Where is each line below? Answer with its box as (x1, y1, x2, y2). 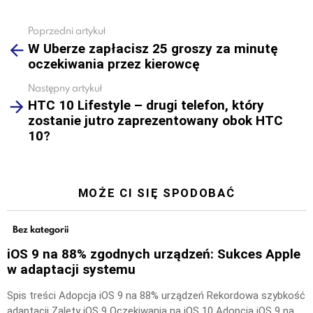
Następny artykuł (28, 80, 102, 94)
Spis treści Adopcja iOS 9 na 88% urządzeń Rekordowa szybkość (7, 289, 305, 303)
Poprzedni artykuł (28, 24, 105, 38)
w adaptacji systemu (7, 261, 136, 278)
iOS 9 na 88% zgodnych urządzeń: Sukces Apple (7, 246, 300, 263)
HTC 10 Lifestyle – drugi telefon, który (28, 97, 264, 114)
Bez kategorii (13, 223, 68, 236)
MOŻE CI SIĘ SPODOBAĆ (78, 186, 235, 201)
